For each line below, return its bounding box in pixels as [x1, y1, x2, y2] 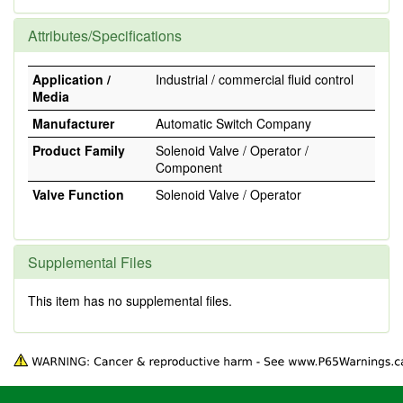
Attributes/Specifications [28, 25, 182, 46]
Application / [32, 70, 111, 88]
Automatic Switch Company [156, 114, 311, 132]
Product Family [32, 141, 125, 159]
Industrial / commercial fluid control [156, 70, 354, 88]
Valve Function [32, 185, 124, 203]
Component [156, 158, 222, 176]
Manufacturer [32, 114, 114, 132]
